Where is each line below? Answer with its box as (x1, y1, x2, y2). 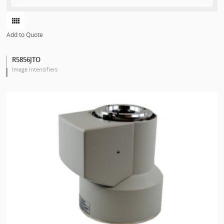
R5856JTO (12, 54, 41, 64)
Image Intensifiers (12, 65, 58, 73)
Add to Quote (6, 30, 43, 39)
